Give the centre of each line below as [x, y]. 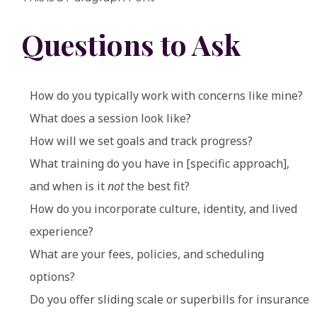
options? [52, 276]
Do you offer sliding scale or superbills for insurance [169, 299]
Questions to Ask [131, 44]
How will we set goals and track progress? [141, 140]
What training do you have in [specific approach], [160, 163]
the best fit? [157, 186]
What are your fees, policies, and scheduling [147, 254]
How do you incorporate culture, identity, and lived [163, 208]
